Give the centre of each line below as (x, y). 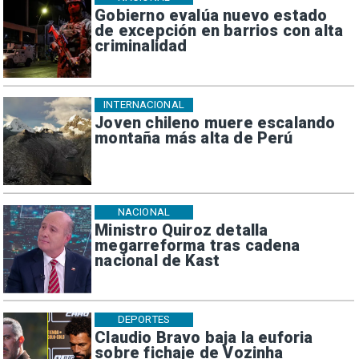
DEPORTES (143, 320)
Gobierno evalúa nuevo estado (211, 16)
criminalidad (141, 46)
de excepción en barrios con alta (219, 31)
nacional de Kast (157, 260)
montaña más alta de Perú (194, 138)
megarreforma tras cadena (198, 245)
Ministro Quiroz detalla (182, 230)
